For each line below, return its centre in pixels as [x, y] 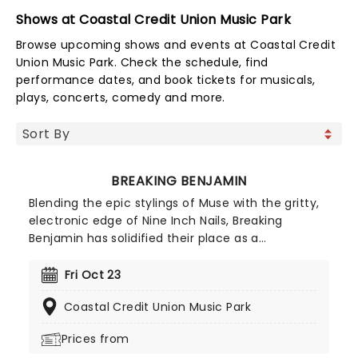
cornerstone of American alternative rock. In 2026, [177, 256]
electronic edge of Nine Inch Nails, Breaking [156, 221]
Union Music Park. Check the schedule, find [142, 62]
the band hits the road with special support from [173, 273]
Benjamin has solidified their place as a [144, 238]
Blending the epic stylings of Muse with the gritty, [174, 203]
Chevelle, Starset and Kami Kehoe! [130, 291]
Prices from [95, 339]
